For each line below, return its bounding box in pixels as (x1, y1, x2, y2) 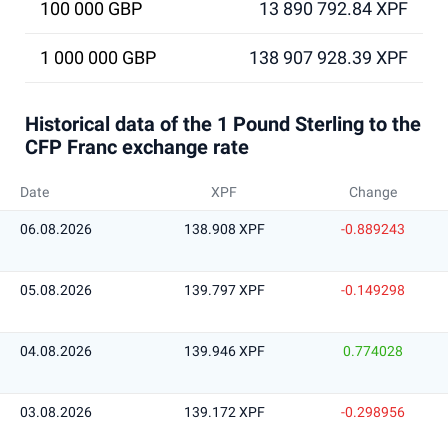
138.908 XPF (183, 221, 265, 237)
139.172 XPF (183, 404, 265, 420)
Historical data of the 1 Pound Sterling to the (25, 112, 421, 136)
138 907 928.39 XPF (249, 47, 408, 68)
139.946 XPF (183, 343, 265, 359)
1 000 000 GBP (40, 47, 156, 68)
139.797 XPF (183, 282, 265, 298)
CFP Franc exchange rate (25, 135, 249, 159)
